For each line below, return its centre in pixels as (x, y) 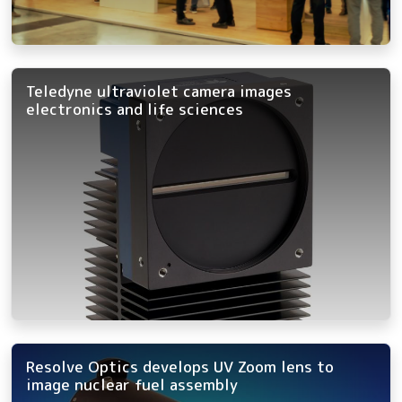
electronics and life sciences (135, 109)
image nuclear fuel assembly (132, 384)
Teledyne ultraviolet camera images (159, 92)
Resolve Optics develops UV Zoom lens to (180, 366)
